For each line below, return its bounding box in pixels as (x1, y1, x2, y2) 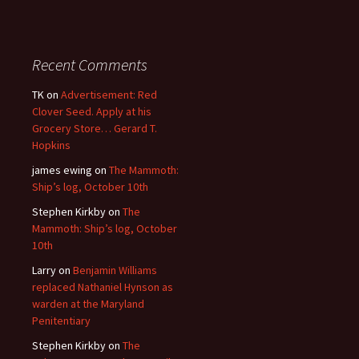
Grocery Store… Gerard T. (32, 121, 157, 135)
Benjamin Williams (73, 263, 157, 277)
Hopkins (32, 138, 71, 152)
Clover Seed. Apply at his (32, 104, 151, 119)
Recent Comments (32, 54, 147, 75)
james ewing (32, 163, 92, 177)
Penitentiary (32, 313, 91, 328)
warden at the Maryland (32, 296, 144, 311)
